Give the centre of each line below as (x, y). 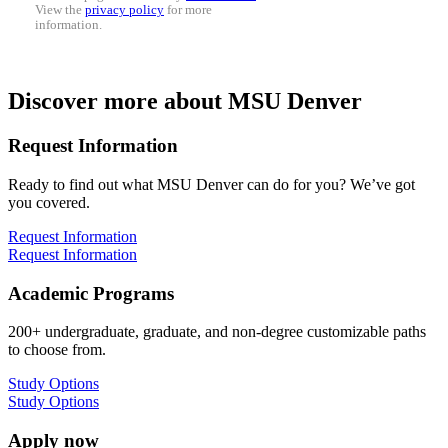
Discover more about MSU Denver (185, 101)
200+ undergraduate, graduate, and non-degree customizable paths (217, 332)
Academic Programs (91, 293)
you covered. (49, 203)
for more (188, 10)
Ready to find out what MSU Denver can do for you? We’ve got (211, 185)
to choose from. (57, 350)
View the (60, 10)
